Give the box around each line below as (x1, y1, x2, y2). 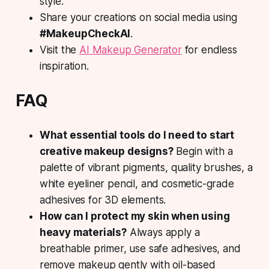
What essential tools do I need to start (39, 128, 235, 141)
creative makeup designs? (39, 145, 174, 157)
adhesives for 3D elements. (39, 193, 166, 206)
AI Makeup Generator (79, 43, 182, 56)
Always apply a (126, 226, 200, 238)
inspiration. (39, 59, 89, 72)
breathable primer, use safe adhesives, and (39, 242, 241, 255)
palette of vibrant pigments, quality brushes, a (39, 161, 253, 174)
